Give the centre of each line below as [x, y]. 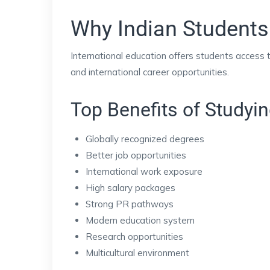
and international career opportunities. [150, 72]
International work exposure [144, 171]
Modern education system [140, 220]
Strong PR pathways [130, 204]
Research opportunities [134, 237]
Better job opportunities [136, 155]
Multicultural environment [137, 253]
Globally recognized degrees [145, 139]
